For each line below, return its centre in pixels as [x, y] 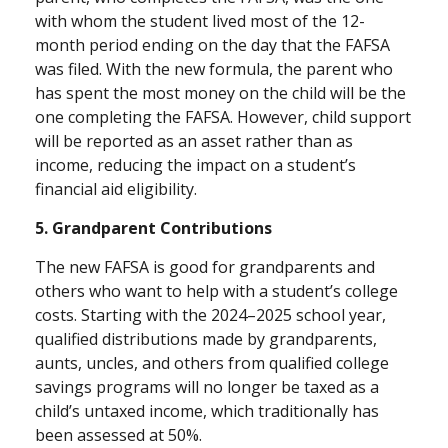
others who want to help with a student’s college [216, 291]
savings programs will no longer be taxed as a [207, 387]
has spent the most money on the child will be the [220, 93]
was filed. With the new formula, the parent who [214, 69]
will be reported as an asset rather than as [194, 141]
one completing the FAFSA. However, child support [223, 117]
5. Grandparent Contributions [153, 228]
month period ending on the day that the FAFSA [212, 45]
